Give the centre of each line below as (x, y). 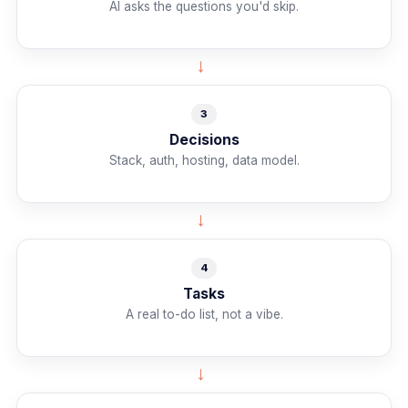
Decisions (204, 139)
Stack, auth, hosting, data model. (204, 160)
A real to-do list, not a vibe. (204, 314)
